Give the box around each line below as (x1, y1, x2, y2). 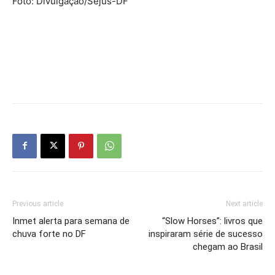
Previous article (12, 199, 63, 208)
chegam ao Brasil (193, 241, 263, 252)
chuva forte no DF (12, 228, 86, 239)
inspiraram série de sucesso (149, 228, 263, 239)
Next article (226, 199, 263, 208)
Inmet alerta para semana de (12, 215, 130, 227)
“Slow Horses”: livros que (162, 215, 263, 227)
